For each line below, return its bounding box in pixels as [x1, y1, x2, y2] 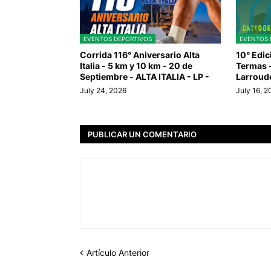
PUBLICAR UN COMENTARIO [88, 129, 197, 139]
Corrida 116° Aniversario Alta [80, 50, 200, 60]
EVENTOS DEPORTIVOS [83, 35, 152, 43]
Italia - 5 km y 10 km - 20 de [80, 60, 192, 71]
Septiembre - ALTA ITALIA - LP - [80, 71, 209, 82]
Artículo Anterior [87, 247, 149, 258]
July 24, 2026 [80, 86, 126, 96]
